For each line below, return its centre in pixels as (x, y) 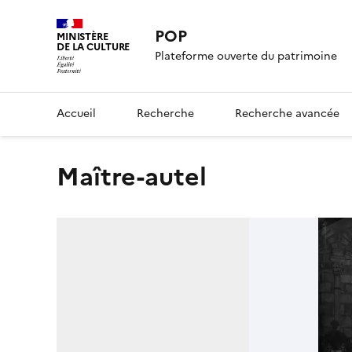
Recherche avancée (287, 113)
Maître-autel (143, 176)
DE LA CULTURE (93, 47)
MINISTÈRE (82, 37)
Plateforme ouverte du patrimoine (246, 57)
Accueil (76, 113)
